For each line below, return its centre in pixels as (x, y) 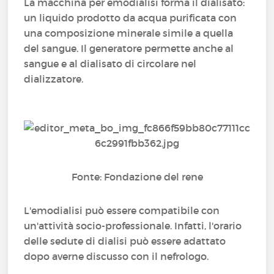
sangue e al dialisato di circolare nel (110, 64)
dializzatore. (56, 79)
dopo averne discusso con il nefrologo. (118, 256)
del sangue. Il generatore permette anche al (129, 48)
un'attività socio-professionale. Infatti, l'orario (133, 226)
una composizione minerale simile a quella (129, 33)
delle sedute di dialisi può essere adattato (125, 241)
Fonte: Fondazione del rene (137, 177)
